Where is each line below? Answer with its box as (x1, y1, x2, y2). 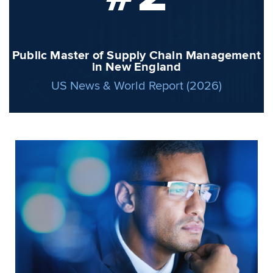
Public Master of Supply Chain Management (12, 48, 261, 63)
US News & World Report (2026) (51, 79, 222, 93)
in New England (91, 60, 182, 74)
